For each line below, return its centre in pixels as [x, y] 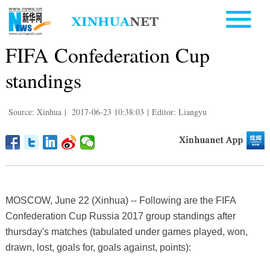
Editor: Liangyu [179, 111]
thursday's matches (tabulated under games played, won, [126, 231]
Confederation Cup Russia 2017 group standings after [120, 216]
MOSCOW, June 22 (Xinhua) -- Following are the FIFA [120, 200]
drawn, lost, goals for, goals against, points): [98, 247]
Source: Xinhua [35, 111]
